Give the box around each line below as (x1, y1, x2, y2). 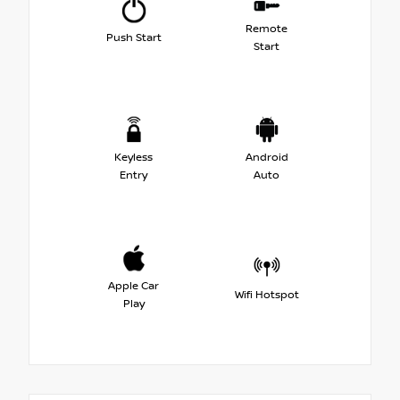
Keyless (114, 150, 153, 164)
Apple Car (108, 279, 159, 293)
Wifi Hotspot (234, 287, 299, 302)
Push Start (105, 30, 162, 45)
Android (245, 150, 288, 164)
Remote (246, 21, 287, 36)
